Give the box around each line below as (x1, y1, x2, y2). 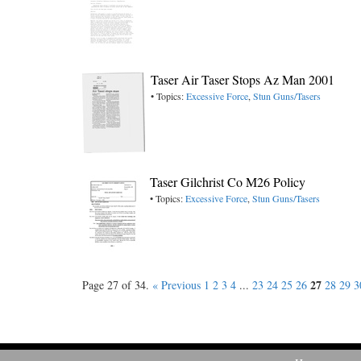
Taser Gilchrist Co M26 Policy (150, 173, 305, 190)
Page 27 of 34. (82, 277, 152, 293)
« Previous (152, 277, 201, 293)
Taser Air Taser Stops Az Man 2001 (151, 71, 334, 88)
